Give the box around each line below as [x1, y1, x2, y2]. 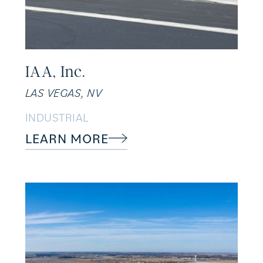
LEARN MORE [25, 129, 109, 147]
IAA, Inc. [25, 62, 86, 81]
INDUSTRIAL [25, 109, 89, 125]
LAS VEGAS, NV [25, 85, 102, 100]
